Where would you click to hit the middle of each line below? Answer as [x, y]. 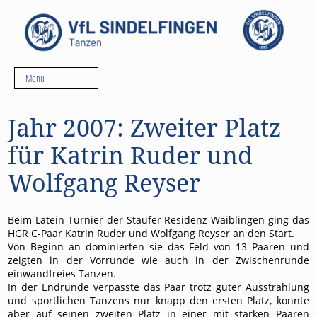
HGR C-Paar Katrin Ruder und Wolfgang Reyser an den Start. [151, 234]
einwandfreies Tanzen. [62, 274]
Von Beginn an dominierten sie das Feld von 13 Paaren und [158, 247]
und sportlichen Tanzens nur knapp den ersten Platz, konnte [158, 301]
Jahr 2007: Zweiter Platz [145, 128]
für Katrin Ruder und [131, 156]
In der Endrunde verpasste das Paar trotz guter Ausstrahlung [158, 287]
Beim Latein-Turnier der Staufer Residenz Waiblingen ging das [158, 220]
